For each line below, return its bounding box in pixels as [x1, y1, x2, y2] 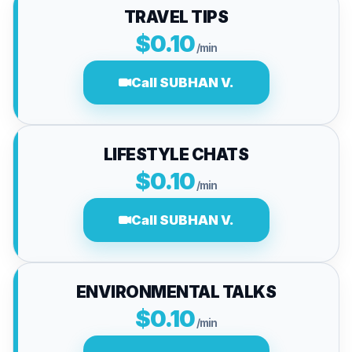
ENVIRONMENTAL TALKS [75, 282, 277, 302]
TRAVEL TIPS [123, 7, 229, 27]
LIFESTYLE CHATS [103, 145, 249, 164]
